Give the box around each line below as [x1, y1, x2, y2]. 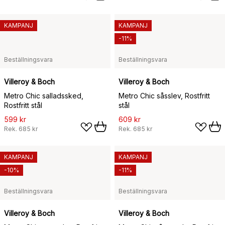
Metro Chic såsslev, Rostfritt [119, 91, 210, 100]
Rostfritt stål [4, 101, 42, 109]
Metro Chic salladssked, [4, 91, 83, 100]
